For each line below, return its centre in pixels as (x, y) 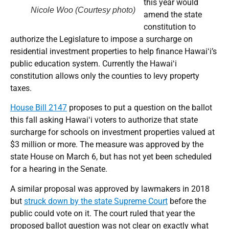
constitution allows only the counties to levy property (105, 76)
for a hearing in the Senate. (59, 169)
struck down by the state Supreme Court (96, 201)
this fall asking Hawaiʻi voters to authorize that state (104, 120)
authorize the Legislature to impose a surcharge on (101, 39)
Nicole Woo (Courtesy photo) (83, 10)
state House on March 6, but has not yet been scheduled (111, 157)
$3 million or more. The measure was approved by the (107, 145)
